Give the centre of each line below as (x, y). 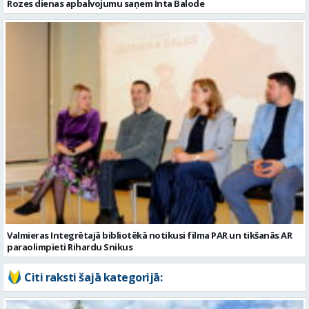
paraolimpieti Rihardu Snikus (70, 166)
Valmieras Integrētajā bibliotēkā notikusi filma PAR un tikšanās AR (149, 154)
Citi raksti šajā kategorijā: (93, 196)
